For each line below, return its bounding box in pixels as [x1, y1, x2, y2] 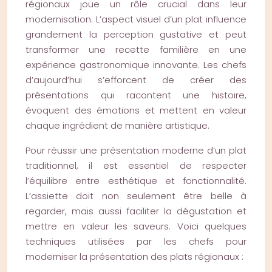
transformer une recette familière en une [25, 43, 246, 56]
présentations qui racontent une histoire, [25, 89, 246, 101]
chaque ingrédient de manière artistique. [25, 119, 209, 132]
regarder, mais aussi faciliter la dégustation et [25, 205, 246, 217]
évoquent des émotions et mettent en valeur [25, 104, 246, 117]
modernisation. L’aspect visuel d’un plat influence [25, 13, 246, 25]
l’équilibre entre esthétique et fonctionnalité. [25, 174, 246, 187]
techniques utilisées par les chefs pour [25, 235, 246, 248]
